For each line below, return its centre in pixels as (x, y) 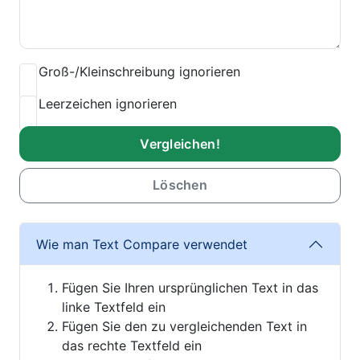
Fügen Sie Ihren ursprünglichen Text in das (190, 288)
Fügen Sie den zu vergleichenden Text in (184, 326)
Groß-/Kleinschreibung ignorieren (139, 72)
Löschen (180, 185)
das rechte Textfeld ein (132, 346)
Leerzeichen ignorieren (108, 104)
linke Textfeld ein (114, 307)
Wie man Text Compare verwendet (142, 244)
